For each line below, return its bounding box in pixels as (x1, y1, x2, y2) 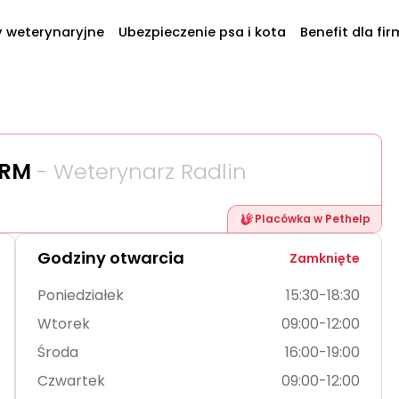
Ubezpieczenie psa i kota (118, 23, 286, 41)
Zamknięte (289, 248, 360, 267)
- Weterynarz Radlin (37, 157, 247, 186)
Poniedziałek (37, 285, 124, 305)
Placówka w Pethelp (255, 211, 370, 226)
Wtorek (37, 313, 90, 334)
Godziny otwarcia (37, 247, 184, 269)
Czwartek (37, 370, 105, 391)
